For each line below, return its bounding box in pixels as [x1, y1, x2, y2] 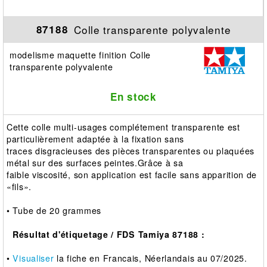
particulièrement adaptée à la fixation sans [7, 132, 185, 145]
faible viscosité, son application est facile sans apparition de [7, 168, 257, 181]
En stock [110, 89, 157, 104]
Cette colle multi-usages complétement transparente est [7, 120, 240, 133]
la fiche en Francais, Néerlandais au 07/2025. [54, 252, 247, 264]
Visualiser [13, 252, 54, 264]
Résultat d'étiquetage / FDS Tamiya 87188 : [13, 228, 205, 240]
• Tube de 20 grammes [7, 204, 101, 216]
